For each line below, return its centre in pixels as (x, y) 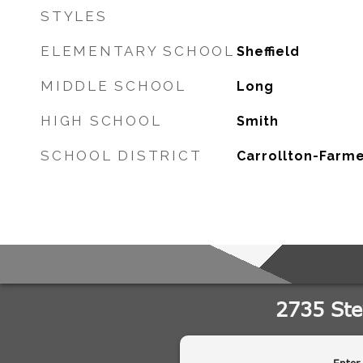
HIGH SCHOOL (101, 121)
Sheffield (268, 51)
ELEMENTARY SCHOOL (138, 51)
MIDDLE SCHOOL (113, 86)
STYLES (74, 16)
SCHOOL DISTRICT (122, 156)
